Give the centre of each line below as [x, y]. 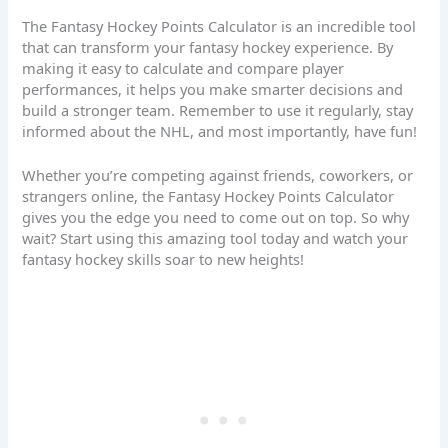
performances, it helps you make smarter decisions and [213, 88]
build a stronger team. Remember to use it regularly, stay [218, 109]
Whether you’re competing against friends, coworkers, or [218, 175]
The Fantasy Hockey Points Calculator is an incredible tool [219, 25]
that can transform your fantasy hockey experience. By [208, 46]
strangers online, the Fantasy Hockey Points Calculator [208, 196]
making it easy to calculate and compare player [183, 67]
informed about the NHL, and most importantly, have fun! [220, 130]
